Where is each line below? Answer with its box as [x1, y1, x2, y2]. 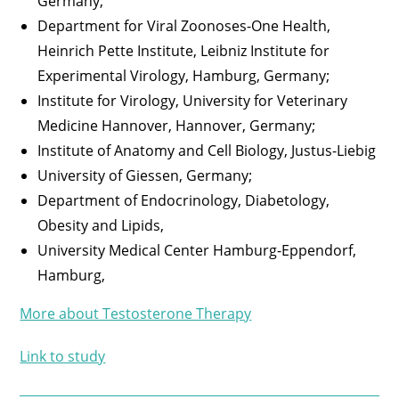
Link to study [20, 346, 106, 367]
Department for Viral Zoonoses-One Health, [37, 16, 331, 37]
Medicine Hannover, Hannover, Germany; [37, 116, 316, 136]
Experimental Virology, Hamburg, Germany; [37, 66, 330, 86]
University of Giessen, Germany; [37, 166, 253, 186]
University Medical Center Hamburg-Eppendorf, [37, 240, 357, 261]
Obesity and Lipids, [37, 216, 165, 236]
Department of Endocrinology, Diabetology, [37, 191, 330, 211]
